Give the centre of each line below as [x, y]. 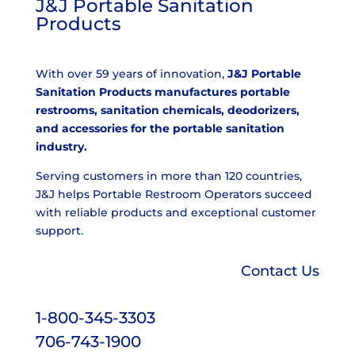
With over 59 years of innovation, [131, 73]
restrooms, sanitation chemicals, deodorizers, [167, 110]
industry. [61, 146]
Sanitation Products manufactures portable [162, 92]
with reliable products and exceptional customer [176, 212]
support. [59, 230]
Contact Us [281, 271]
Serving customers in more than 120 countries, [168, 176]
